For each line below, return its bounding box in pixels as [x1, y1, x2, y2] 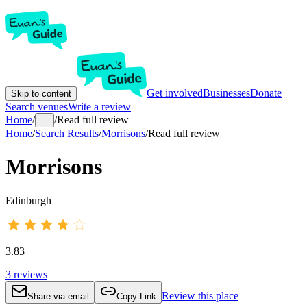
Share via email [27, 291, 89, 302]
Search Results [35, 127, 99, 139]
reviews [14, 268, 47, 280]
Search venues [5, 101, 68, 112]
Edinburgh [5, 194, 51, 206]
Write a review [68, 101, 131, 112]
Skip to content [11, 88, 71, 99]
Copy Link [116, 291, 156, 302]
